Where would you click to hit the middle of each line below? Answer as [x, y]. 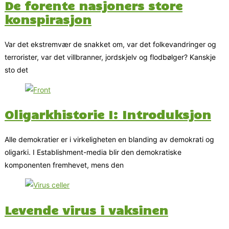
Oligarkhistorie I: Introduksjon [108, 114]
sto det [16, 70]
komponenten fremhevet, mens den [64, 165]
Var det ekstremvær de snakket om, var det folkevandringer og [110, 44]
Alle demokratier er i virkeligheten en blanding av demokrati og [109, 140]
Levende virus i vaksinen [86, 209]
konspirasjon [48, 19]
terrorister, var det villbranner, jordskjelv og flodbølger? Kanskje [110, 57]
